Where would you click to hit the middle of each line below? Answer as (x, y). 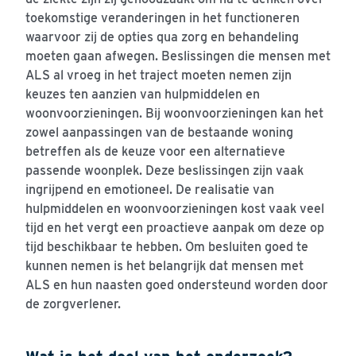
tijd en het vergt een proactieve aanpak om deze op (175, 228)
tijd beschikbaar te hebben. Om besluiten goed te (167, 247)
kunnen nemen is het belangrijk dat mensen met (164, 266)
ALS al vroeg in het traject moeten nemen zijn (159, 75)
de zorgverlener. (73, 304)
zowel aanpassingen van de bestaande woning (159, 133)
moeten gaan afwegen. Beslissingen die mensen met (178, 56)
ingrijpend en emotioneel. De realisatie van (150, 190)
